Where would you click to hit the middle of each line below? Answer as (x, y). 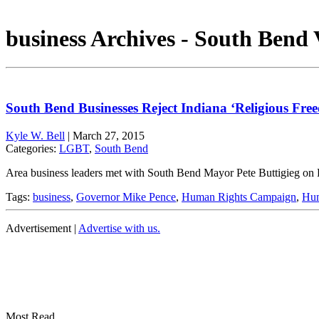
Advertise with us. (119, 228)
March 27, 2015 (109, 135)
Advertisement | (42, 228)
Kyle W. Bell (35, 135)
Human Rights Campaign (239, 197)
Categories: (32, 148)
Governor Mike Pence (126, 197)
